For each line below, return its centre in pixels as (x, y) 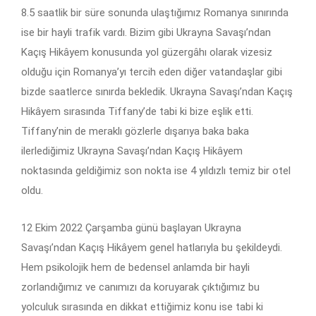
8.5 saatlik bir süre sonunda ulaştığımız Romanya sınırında (155, 12)
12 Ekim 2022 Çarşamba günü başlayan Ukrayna (131, 227)
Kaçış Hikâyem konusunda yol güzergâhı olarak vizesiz (147, 52)
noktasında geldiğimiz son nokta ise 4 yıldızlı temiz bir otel (156, 170)
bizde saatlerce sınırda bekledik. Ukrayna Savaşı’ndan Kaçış (157, 91)
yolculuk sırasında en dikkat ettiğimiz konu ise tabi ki (142, 306)
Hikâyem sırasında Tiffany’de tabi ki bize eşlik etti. (137, 111)
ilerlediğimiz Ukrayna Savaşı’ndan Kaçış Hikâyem (132, 151)
